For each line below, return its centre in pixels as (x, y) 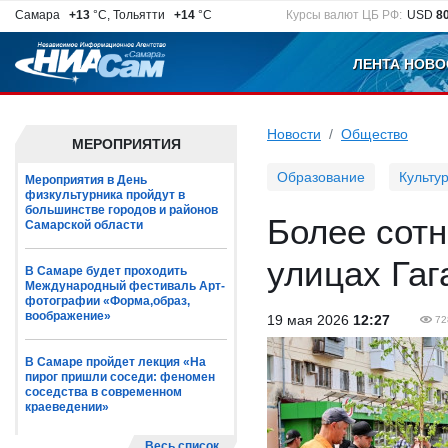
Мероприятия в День (86, 180)
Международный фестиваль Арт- (125, 286)
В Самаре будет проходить (106, 271)
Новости (294, 134)
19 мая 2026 (310, 320)
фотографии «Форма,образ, (107, 301)
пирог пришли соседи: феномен (120, 377)
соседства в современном (103, 392)
